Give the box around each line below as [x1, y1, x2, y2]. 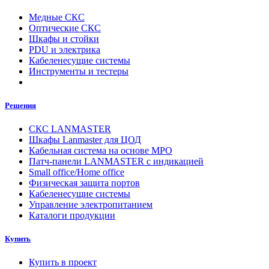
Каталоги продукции [29, 210, 115, 221]
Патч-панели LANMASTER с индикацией [29, 156, 204, 167]
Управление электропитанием [29, 199, 153, 210]
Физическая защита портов [29, 178, 140, 189]
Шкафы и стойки [29, 33, 99, 44]
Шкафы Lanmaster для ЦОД [29, 134, 141, 145]
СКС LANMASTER [29, 124, 111, 134]
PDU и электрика [29, 44, 100, 55]
